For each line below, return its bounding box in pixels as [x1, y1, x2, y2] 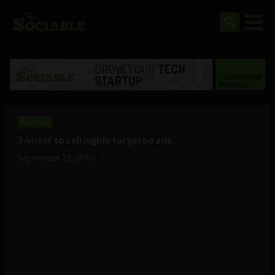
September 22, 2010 [17, 152, 95, 163]
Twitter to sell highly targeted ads [17, 134, 172, 146]
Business [20, 117, 50, 127]
